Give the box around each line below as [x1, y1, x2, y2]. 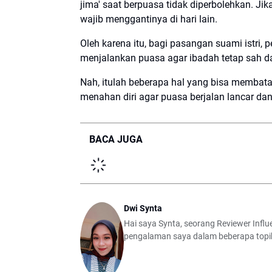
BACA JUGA [89, 133, 143, 145]
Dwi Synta [124, 203, 162, 213]
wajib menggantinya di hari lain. [80, 13, 217, 25]
